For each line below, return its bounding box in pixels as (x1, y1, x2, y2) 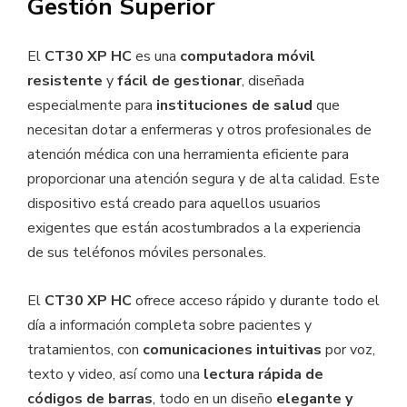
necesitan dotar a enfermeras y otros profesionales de (27, 120, 372, 141)
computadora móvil (180, 46, 315, 67)
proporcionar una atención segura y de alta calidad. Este (27, 169, 380, 190)
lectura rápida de (203, 364, 323, 385)
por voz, (322, 340, 375, 361)
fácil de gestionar (117, 71, 242, 92)
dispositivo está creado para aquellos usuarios (27, 194, 321, 214)
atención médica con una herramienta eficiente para (27, 144, 349, 165)
